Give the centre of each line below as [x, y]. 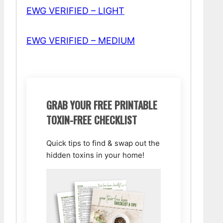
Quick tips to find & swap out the [103, 143]
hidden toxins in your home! [95, 155]
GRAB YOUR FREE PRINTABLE [102, 105]
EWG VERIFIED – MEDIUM [81, 41]
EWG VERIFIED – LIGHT [75, 11]
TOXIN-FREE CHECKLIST [92, 120]
